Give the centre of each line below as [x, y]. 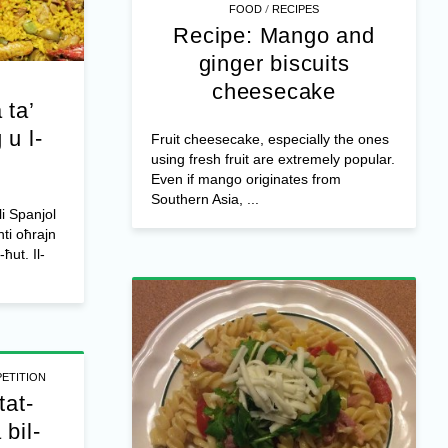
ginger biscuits [274, 64]
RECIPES [296, 9]
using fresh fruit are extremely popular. [272, 159]
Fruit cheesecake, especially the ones [269, 139]
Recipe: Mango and [274, 36]
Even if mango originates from [245, 179]
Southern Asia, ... [204, 199]
